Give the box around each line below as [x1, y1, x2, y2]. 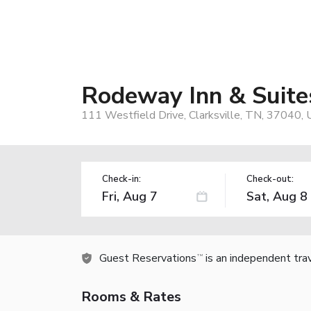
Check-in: [102, 172, 141, 185]
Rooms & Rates [81, 287, 181, 306]
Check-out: [246, 172, 294, 185]
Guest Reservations [99, 250, 196, 266]
